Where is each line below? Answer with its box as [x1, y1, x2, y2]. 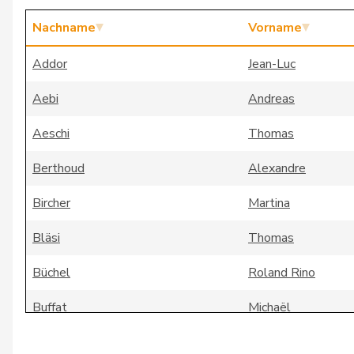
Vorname [248, 19, 302, 36]
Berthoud [32, 160, 85, 177]
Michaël [248, 299, 291, 316]
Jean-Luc [248, 55, 296, 73]
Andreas [248, 90, 295, 107]
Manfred [248, 333, 294, 351]
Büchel [32, 264, 70, 281]
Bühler [32, 333, 69, 351]
